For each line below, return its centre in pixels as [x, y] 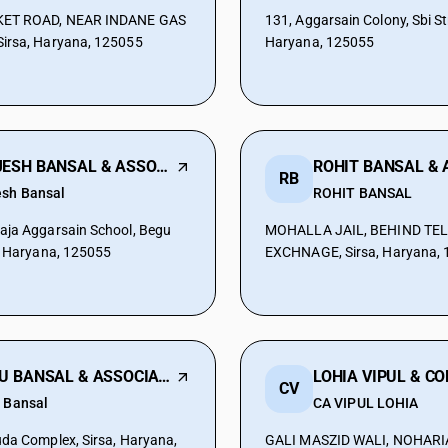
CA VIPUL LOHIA [366, 403]
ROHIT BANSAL [363, 193]
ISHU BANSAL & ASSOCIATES [164, 376]
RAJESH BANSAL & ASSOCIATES [162, 166]
